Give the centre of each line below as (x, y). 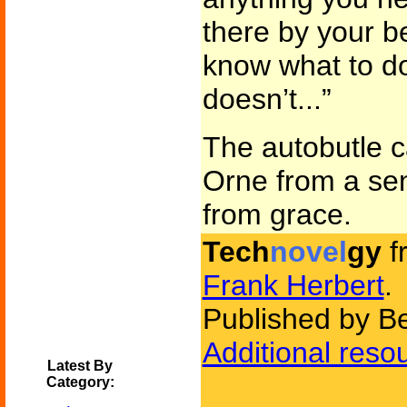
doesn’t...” (267, 99)
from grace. (277, 214)
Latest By (80, 366)
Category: (80, 382)
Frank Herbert (293, 285)
